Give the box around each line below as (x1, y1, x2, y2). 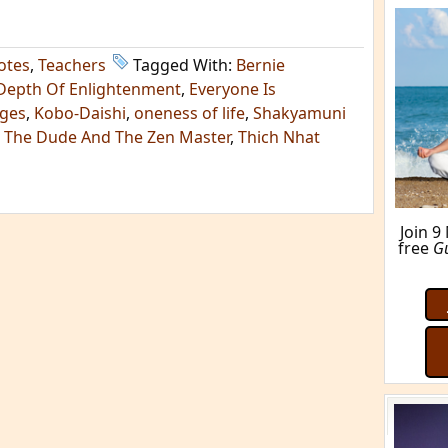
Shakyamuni (253, 102, 346, 124)
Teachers (38, 54, 106, 76)
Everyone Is (189, 78, 276, 100)
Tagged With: (133, 54, 236, 76)
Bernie (236, 54, 285, 76)
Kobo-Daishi (34, 102, 126, 124)
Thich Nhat (238, 126, 320, 148)
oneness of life (134, 102, 245, 124)
